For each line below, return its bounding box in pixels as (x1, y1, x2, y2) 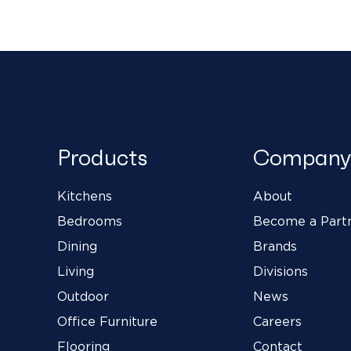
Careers (252, 315, 302, 328)
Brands (252, 240, 297, 253)
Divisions (252, 265, 308, 278)
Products (57, 143, 148, 172)
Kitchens (57, 190, 113, 203)
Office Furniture (57, 315, 158, 328)
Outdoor (57, 290, 110, 303)
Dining (57, 240, 98, 253)
